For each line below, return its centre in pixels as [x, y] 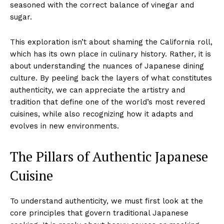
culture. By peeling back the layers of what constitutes [111, 78]
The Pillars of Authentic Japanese [109, 156]
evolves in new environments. [64, 126]
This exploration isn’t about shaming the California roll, [111, 42]
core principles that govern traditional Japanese [99, 213]
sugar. [21, 17]
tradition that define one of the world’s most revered [107, 102]
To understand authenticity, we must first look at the [106, 201]
